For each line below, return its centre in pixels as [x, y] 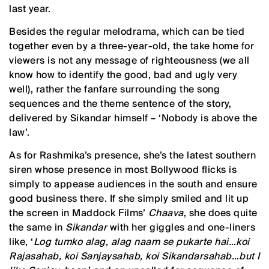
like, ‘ [21, 241]
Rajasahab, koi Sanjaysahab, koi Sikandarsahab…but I [134, 256]
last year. [30, 8]
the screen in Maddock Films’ [79, 213]
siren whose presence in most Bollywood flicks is [123, 169]
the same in [37, 227]
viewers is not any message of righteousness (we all [129, 60]
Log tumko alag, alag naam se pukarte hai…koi [141, 241]
